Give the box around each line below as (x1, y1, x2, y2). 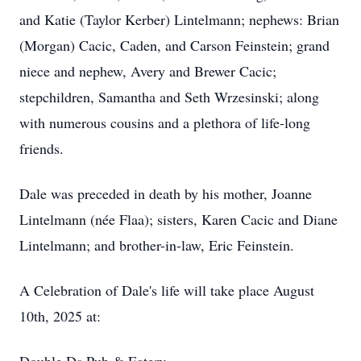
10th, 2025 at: (19, 306, 101, 326)
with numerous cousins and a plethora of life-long (19, 113, 310, 132)
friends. (19, 139, 64, 158)
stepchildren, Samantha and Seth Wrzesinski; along (19, 87, 319, 106)
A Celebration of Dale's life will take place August (19, 280, 314, 300)
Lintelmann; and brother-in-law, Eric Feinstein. (19, 235, 294, 255)
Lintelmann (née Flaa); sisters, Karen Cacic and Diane (19, 210, 338, 229)
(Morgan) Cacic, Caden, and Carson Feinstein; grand (19, 35, 330, 55)
